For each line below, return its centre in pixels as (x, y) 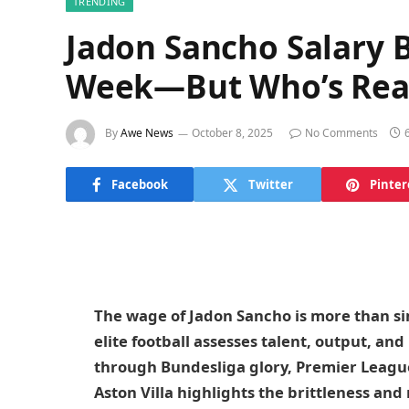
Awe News (147, 133)
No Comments (341, 133)
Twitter (270, 184)
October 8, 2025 (232, 133)
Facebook (139, 184)
